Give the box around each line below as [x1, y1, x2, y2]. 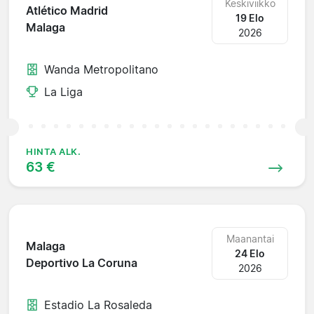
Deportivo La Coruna [26, 256, 137, 271]
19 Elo [235, 11, 265, 24]
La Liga [44, 84, 83, 99]
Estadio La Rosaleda [44, 297, 152, 312]
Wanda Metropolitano [44, 62, 158, 76]
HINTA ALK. [26, 146, 81, 157]
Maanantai [226, 232, 274, 245]
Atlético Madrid [26, 4, 108, 18]
